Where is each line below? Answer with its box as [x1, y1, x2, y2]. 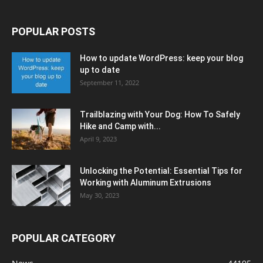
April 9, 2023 [80, 134, 117, 143]
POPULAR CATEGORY [12, 231, 116, 244]
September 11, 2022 [80, 77, 139, 87]
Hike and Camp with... [80, 121, 161, 131]
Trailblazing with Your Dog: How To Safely [80, 109, 240, 119]
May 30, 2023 [80, 190, 119, 200]
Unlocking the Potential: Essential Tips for [80, 166, 242, 176]
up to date [80, 65, 120, 75]
